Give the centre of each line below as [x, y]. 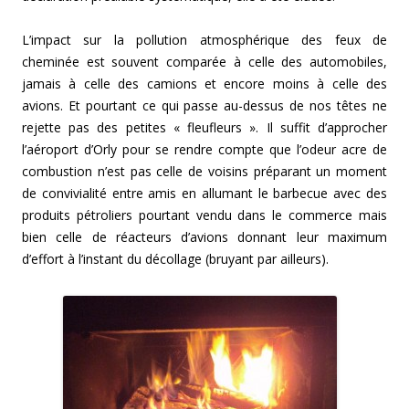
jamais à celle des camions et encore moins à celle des [204, 84]
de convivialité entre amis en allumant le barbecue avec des [204, 194]
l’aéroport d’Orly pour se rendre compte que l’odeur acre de [204, 150]
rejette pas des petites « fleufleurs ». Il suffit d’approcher [204, 128]
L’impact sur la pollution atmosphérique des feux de [204, 40]
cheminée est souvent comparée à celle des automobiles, [204, 62]
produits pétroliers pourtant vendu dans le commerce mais [204, 215]
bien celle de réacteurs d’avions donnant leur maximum [204, 237]
